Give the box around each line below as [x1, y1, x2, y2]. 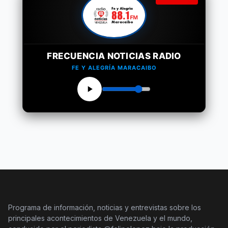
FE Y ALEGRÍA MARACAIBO [71, 64, 157, 72]
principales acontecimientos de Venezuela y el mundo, [8, 214, 192, 223]
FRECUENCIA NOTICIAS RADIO [47, 51, 181, 62]
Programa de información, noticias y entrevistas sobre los [8, 203, 201, 212]
